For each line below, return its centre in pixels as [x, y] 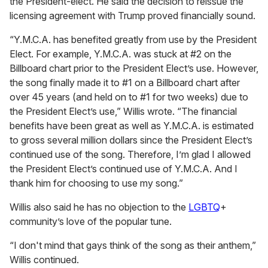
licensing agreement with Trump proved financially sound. [133, 16]
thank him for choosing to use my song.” [96, 183]
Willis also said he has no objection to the [99, 207]
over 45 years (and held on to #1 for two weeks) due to [129, 97]
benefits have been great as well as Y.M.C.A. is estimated [132, 126]
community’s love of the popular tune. [91, 222]
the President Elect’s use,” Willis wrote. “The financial [123, 112]
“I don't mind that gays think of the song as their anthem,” [133, 246]
